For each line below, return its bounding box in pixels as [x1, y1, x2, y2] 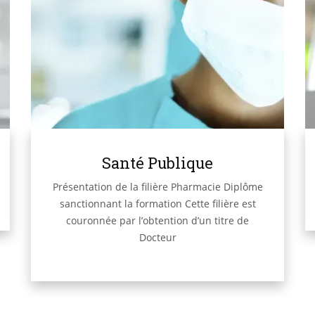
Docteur [139, 230, 176, 244]
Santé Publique [102, 152, 213, 173]
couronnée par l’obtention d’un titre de [66, 213, 249, 227]
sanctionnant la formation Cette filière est [59, 196, 256, 210]
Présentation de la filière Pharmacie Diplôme [52, 179, 263, 193]
